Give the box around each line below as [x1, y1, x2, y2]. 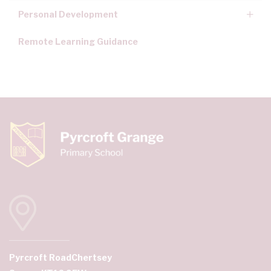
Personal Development [18, 9, 118, 20]
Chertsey [71, 252, 112, 263]
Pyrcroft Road [9, 252, 71, 263]
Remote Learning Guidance [18, 36, 138, 47]
